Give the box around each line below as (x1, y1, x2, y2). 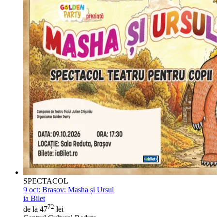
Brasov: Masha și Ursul (40, 185, 114, 194)
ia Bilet (23, 194, 45, 202)
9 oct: (23, 185, 40, 194)
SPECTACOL (23, 176, 68, 185)
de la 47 (23, 205, 47, 214)
